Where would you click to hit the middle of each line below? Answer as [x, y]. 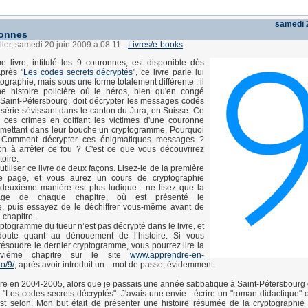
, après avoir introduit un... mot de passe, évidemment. [115, 265]
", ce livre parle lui [169, 72]
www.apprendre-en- [167, 255]
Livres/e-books [155, 45]
